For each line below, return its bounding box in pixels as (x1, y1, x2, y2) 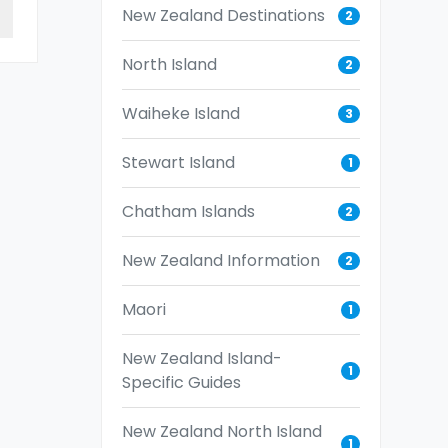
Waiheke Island (122, 101, 240, 125)
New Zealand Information (122, 248, 320, 272)
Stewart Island (122, 150, 235, 174)
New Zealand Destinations (122, 3, 325, 27)
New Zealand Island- (122, 346, 282, 370)
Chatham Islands (122, 199, 255, 223)
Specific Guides (122, 370, 241, 394)
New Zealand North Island (122, 419, 322, 443)
